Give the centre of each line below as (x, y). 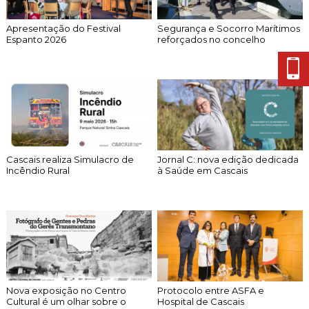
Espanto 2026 (36, 39)
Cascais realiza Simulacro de (70, 159)
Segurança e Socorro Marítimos (229, 28)
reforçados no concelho (212, 39)
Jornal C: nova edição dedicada (228, 159)
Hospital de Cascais (201, 301)
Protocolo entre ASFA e (211, 290)
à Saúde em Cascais (203, 170)
